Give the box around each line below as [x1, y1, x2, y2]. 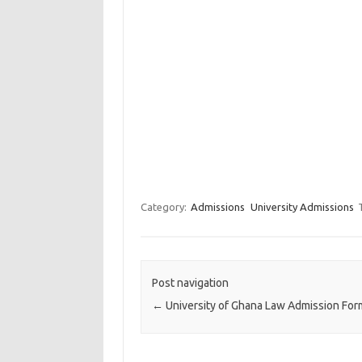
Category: [140, 201, 189, 213]
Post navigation [151, 276, 229, 290]
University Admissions [250, 201, 354, 213]
